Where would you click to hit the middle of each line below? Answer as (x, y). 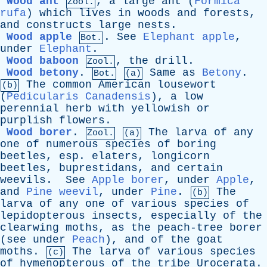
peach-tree (190, 228)
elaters (115, 156)
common (72, 85)
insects (115, 216)
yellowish (161, 108)
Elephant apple (189, 37)
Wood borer (39, 132)
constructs (59, 25)
